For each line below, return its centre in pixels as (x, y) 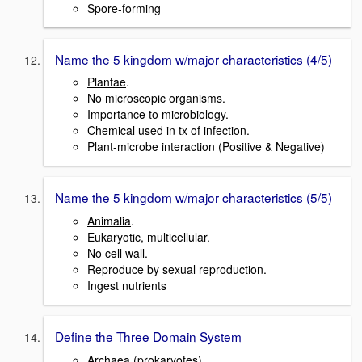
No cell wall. (118, 253)
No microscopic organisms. (156, 98)
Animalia (109, 220)
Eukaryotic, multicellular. (149, 236)
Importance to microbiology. (158, 114)
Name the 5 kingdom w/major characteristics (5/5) (194, 198)
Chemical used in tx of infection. (168, 130)
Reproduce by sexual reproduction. (177, 269)
